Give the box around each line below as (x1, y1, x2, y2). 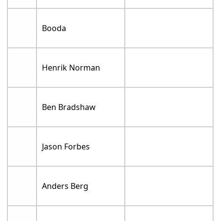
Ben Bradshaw (42, 102, 96, 113)
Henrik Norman (42, 62, 101, 74)
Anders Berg (42, 181, 89, 192)
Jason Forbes (42, 141, 90, 152)
